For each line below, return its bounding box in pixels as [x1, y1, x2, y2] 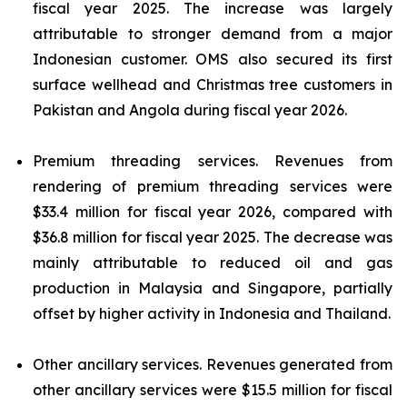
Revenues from [257, 152, 392, 170]
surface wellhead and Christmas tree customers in [33, 75, 392, 94]
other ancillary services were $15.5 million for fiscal [33, 381, 392, 399]
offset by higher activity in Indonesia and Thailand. [33, 304, 391, 323]
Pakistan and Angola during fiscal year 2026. [33, 101, 347, 119]
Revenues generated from [202, 355, 393, 373]
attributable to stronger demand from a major [33, 25, 392, 43]
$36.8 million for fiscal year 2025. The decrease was [33, 228, 392, 246]
